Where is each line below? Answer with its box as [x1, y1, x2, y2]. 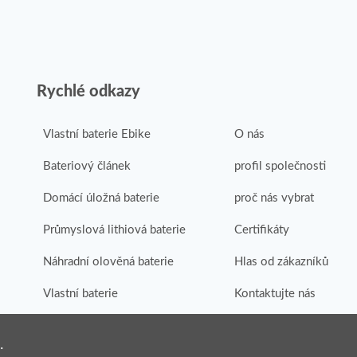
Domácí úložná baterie [43, 192, 159, 204]
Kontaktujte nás [233, 288, 316, 300]
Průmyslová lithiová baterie [43, 224, 186, 236]
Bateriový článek [43, 160, 131, 172]
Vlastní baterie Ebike [43, 128, 151, 140]
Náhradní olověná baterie [43, 256, 174, 268]
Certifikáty [233, 224, 289, 236]
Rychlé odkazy [37, 84, 140, 100]
